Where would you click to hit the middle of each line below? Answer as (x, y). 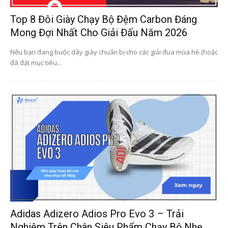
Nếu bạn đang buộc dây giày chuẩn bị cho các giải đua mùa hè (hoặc (114, 52)
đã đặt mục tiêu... (36, 63)
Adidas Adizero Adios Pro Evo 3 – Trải (97, 214)
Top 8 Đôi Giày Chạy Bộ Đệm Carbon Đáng (104, 20)
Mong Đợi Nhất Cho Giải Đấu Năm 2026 (99, 33)
